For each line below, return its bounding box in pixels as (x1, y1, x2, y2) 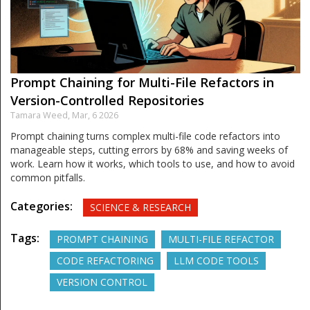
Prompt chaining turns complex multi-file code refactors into (10, 129, 280, 143)
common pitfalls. (10, 170, 85, 184)
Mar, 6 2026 (72, 109, 118, 121)
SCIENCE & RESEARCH (90, 200, 191, 214)
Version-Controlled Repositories (10, 91, 204, 109)
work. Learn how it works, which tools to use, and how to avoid (10, 156, 295, 170)
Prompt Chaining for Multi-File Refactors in (10, 73, 274, 91)
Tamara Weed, (10, 109, 72, 121)
